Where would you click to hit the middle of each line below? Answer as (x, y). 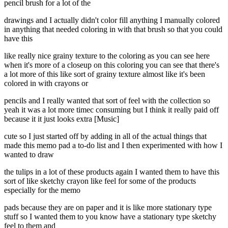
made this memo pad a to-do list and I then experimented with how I (113, 146)
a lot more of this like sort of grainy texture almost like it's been (105, 74)
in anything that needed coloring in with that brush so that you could (113, 30)
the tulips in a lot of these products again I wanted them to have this (112, 172)
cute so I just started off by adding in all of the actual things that (105, 136)
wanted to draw (29, 155)
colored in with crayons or (46, 83)
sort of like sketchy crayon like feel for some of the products (100, 181)
